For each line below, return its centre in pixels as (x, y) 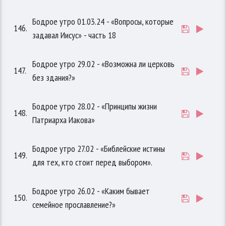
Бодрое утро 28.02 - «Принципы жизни (95, 106)
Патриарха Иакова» (64, 120)
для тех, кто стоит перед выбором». (93, 162)
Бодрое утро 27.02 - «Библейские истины (99, 149)
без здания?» (54, 78)
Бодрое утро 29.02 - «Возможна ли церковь (104, 64)
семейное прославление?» (74, 205)
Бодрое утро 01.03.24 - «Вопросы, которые (103, 22)
